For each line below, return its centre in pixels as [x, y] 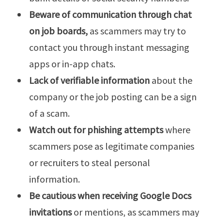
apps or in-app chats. [72, 64]
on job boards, [58, 31]
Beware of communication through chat [110, 15]
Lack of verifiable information [89, 80]
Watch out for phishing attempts [96, 130]
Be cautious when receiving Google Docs [110, 196]
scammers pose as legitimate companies [112, 146]
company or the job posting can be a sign [113, 97]
